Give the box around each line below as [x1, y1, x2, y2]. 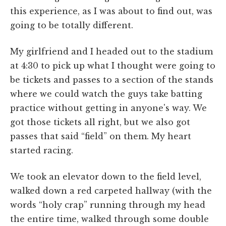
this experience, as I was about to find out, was [10, 6, 212, 16]
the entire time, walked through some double [10, 213, 209, 224]
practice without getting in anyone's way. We [10, 102, 207, 113]
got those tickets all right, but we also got [10, 117, 190, 127]
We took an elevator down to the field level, [10, 171, 201, 182]
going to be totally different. [10, 20, 133, 30]
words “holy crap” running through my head [10, 199, 205, 210]
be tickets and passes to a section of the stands [10, 74, 213, 85]
